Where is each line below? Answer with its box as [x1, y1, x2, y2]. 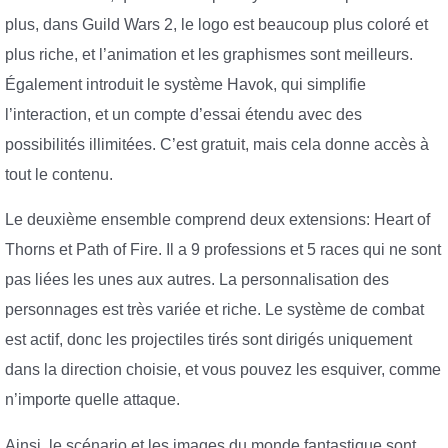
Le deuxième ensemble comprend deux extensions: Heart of [5, 211, 430, 229]
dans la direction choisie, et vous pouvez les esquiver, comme [5, 361, 441, 379]
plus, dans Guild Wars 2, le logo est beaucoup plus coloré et [5, 15, 428, 33]
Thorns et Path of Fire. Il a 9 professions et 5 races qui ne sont [5, 241, 441, 259]
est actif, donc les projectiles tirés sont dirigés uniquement [5, 331, 412, 349]
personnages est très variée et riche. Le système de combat [5, 301, 424, 319]
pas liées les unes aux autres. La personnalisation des [5, 271, 389, 289]
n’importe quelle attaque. [5, 391, 180, 409]
